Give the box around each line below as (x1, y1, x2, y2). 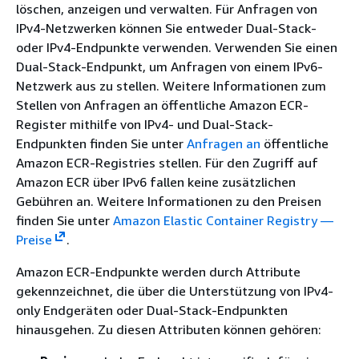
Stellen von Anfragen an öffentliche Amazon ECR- (16, 97, 309, 113)
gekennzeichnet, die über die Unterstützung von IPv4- (16, 283, 333, 299)
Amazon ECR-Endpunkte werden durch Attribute (16, 264, 301, 280)
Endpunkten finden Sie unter (16, 135, 187, 151)
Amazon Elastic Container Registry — (113, 212, 333, 228)
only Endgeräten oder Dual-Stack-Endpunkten (16, 302, 288, 318)
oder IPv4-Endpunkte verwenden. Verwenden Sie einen (16, 39, 337, 55)
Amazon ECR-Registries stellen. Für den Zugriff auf (16, 155, 318, 171)
